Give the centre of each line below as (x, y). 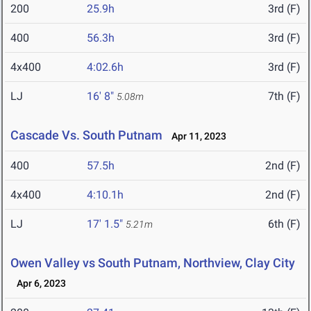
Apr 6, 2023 (38, 284)
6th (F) (284, 224)
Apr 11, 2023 (196, 136)
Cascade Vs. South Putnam (86, 135)
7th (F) (284, 96)
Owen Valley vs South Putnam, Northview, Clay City (153, 263)
